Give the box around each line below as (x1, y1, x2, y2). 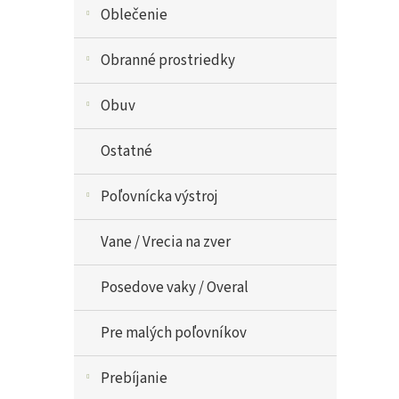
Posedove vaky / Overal (101, 277, 248, 298)
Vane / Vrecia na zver (101, 232, 231, 253)
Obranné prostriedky (101, 50, 235, 71)
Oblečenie (101, 4, 167, 26)
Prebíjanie (101, 368, 167, 389)
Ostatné (101, 141, 152, 162)
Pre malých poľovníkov (101, 322, 247, 344)
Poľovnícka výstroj (101, 186, 218, 208)
